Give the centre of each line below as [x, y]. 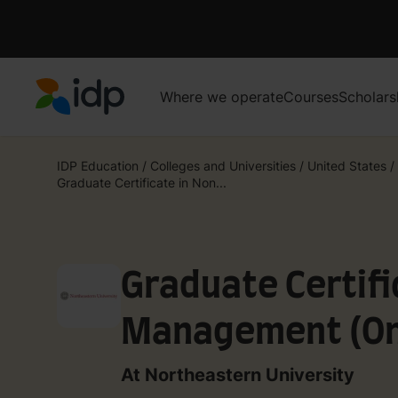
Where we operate [222, 96]
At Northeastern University [238, 374]
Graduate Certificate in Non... [142, 182]
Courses [311, 96]
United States [347, 165]
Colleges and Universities [223, 165]
